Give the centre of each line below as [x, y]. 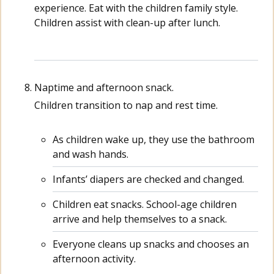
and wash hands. [91, 154]
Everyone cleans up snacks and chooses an [151, 244]
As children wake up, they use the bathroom [154, 140]
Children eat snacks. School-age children [145, 205]
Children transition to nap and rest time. [126, 105]
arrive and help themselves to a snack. [140, 219]
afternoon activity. [94, 259]
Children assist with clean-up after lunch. [127, 22]
